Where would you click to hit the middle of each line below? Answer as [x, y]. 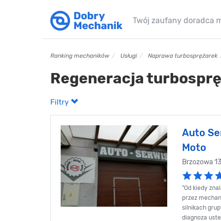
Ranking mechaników [80, 56]
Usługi [129, 56]
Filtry [60, 102]
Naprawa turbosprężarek [183, 56]
